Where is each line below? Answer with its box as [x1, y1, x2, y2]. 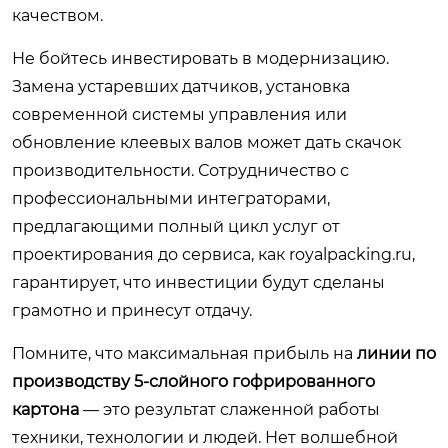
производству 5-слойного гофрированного [12, 372, 375, 391]
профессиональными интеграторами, [12, 189, 330, 208]
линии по [357, 344, 436, 363]
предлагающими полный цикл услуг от [12, 217, 340, 236]
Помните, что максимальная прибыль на [12, 344, 357, 363]
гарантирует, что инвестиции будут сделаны [12, 273, 385, 292]
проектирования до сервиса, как [12, 245, 289, 264]
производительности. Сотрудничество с [12, 161, 349, 180]
